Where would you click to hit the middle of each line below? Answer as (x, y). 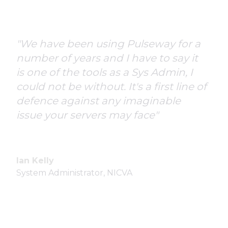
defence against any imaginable (98, 101)
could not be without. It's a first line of (111, 87)
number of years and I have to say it (107, 58)
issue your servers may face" (87, 115)
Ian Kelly (35, 161)
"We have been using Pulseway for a (108, 44)
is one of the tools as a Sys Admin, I (105, 73)
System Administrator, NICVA (74, 173)
